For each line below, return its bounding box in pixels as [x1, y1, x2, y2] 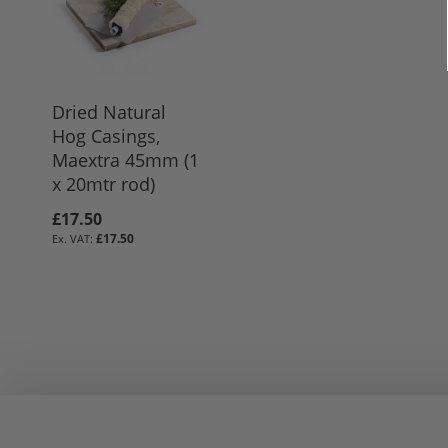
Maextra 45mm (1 [52, 148, 199, 172]
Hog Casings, [52, 124, 160, 148]
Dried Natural [52, 100, 166, 124]
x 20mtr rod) [52, 172, 155, 196]
